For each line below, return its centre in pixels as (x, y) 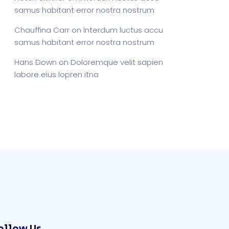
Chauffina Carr (42, 30)
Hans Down (36, 62)
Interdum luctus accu (123, 30)
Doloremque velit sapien (117, 62)
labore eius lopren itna (56, 74)
